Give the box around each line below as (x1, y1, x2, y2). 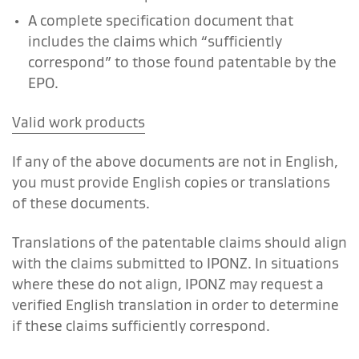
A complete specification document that (28, 10, 293, 30)
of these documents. (12, 193, 150, 212)
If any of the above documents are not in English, (12, 151, 338, 171)
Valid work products (12, 112, 145, 131)
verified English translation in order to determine (12, 295, 339, 314)
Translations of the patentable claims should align (12, 232, 347, 252)
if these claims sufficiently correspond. (12, 316, 270, 335)
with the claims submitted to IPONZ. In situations (12, 253, 339, 272)
